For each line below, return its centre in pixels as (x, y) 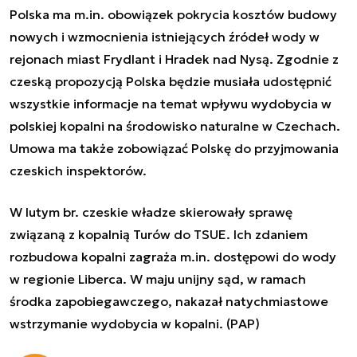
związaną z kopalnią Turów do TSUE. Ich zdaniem (159, 234)
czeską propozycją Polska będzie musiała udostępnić (171, 81)
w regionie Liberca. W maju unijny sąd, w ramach (158, 279)
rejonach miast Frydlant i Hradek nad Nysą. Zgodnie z (174, 59)
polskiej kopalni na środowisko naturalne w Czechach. (175, 126)
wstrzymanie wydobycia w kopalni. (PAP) (135, 323)
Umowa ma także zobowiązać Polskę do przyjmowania (174, 148)
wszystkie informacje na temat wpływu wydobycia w (171, 103)
